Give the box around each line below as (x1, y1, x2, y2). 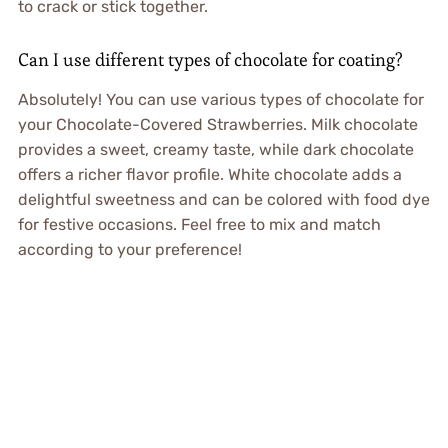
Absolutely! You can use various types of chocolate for (17, 89, 424, 109)
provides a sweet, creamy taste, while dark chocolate (17, 139, 414, 159)
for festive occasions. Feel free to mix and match (17, 214, 381, 234)
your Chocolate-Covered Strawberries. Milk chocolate (17, 114, 418, 134)
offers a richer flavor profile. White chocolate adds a (17, 164, 402, 184)
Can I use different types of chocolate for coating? (17, 47, 403, 71)
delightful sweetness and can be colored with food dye (17, 189, 430, 209)
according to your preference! (17, 239, 242, 259)
